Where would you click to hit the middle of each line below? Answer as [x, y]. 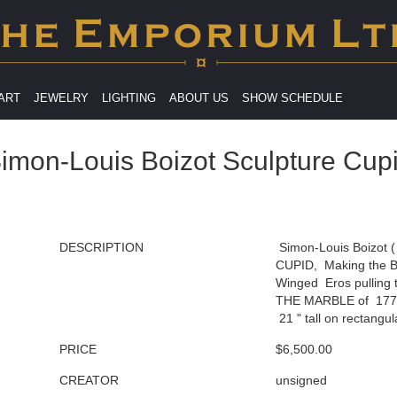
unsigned [305, 380]
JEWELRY [61, 98]
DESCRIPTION [102, 247]
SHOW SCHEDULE [292, 98]
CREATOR [90, 380]
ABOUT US [199, 98]
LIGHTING [129, 98]
